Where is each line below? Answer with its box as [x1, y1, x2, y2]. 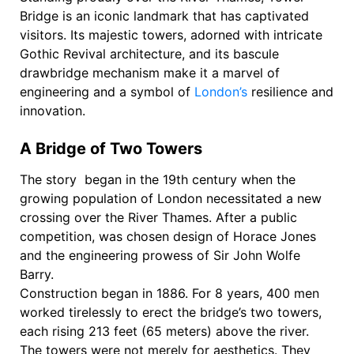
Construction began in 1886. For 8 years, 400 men [20, 284, 319, 301]
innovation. [20, 102, 85, 119]
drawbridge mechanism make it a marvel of [20, 64, 280, 81]
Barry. [20, 265, 54, 282]
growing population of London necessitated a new [20, 190, 322, 206]
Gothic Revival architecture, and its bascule [20, 45, 279, 62]
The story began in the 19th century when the [20, 171, 296, 187]
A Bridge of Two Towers [20, 138, 202, 158]
